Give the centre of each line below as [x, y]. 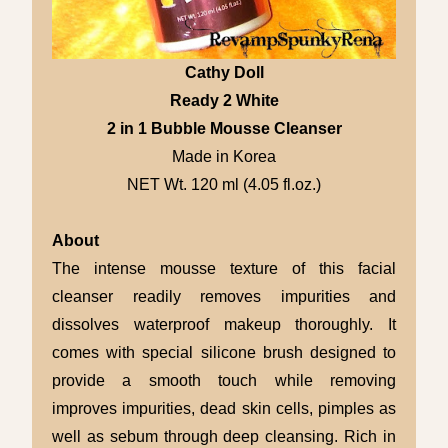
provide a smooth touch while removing [224, 380]
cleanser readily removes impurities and [224, 296]
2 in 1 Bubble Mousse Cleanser [224, 128]
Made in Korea [224, 156]
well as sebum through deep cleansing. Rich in [224, 436]
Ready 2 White [224, 100]
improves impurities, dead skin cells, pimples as [224, 408]
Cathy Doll [224, 72]
